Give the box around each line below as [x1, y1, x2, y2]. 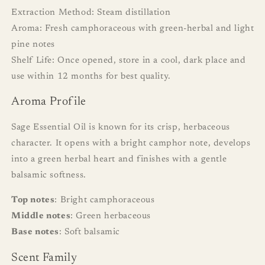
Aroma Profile [11, 96, 86, 108]
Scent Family [11, 251, 77, 264]
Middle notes [11, 212, 71, 221]
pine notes [11, 40, 55, 49]
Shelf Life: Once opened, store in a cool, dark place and [11, 56, 246, 65]
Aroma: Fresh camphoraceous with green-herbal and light [11, 24, 254, 33]
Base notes [11, 228, 59, 237]
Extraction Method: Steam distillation [11, 8, 171, 17]
